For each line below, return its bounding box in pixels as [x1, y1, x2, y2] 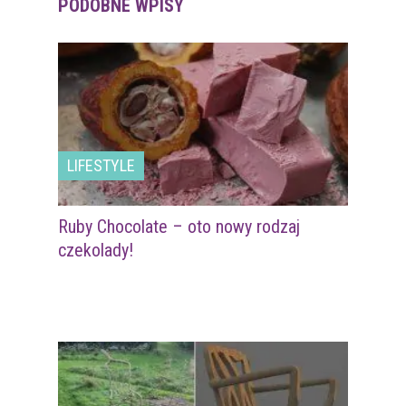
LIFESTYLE [67, 156, 135, 176]
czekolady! [58, 239, 133, 262]
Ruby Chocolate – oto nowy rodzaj [58, 216, 300, 238]
